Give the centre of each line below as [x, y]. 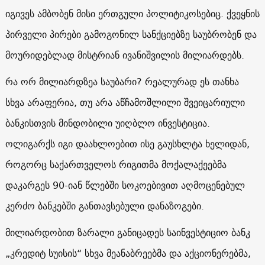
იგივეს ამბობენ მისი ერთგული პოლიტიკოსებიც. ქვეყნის [132, 13]
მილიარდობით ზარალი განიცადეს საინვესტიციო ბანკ [127, 232]
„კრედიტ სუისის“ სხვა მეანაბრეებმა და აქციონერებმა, [128, 253]
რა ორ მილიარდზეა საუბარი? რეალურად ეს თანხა [122, 81]
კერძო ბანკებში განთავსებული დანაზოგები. [104, 206]
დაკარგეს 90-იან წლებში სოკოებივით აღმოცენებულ [125, 185]
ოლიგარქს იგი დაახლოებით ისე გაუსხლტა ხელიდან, [127, 143]
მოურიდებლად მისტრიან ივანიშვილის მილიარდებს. [125, 55]
